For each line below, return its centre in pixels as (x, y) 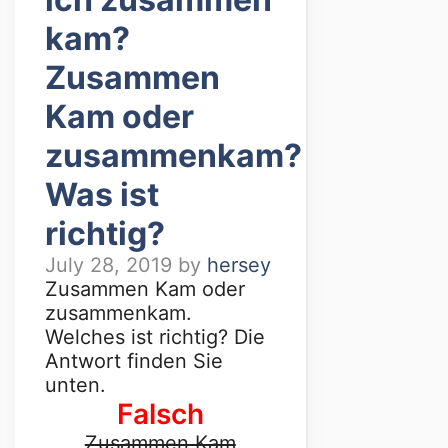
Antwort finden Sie (134, 360)
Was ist (102, 194)
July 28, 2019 (108, 264)
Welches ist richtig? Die (155, 336)
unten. (75, 384)
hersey (239, 264)
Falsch (160, 413)
